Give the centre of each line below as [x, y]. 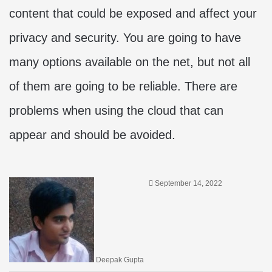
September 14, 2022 [189, 183]
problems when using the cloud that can [116, 110]
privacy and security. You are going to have [125, 38]
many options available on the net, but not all [130, 62]
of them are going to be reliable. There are [123, 86]
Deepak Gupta [120, 260]
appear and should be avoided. [92, 135]
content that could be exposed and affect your [133, 13]
